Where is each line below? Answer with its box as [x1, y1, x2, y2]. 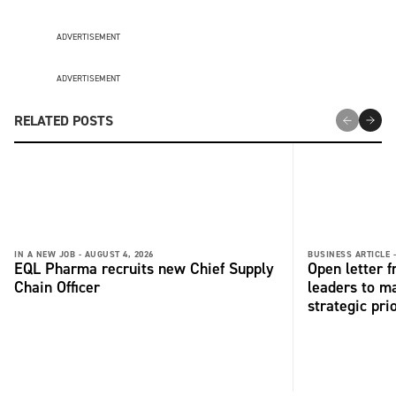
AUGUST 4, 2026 [84, 247, 154, 260]
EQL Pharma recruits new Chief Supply [14, 257, 274, 279]
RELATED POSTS [14, 110, 113, 130]
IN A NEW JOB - [14, 247, 81, 260]
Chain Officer [14, 276, 104, 298]
